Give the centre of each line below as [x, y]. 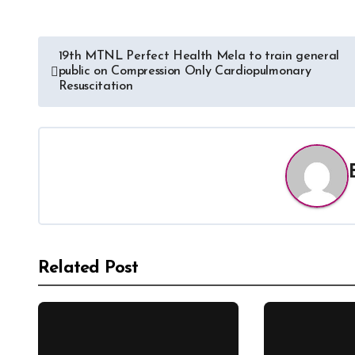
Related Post [88, 268]
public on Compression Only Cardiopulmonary [185, 71]
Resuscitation [95, 86]
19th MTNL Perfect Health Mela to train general [198, 56]
